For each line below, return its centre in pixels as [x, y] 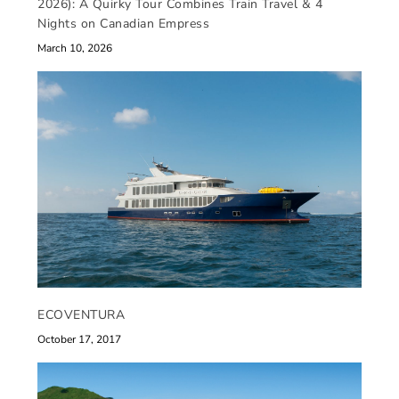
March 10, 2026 [75, 49]
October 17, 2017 [80, 339]
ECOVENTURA [81, 314]
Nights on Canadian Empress [124, 24]
